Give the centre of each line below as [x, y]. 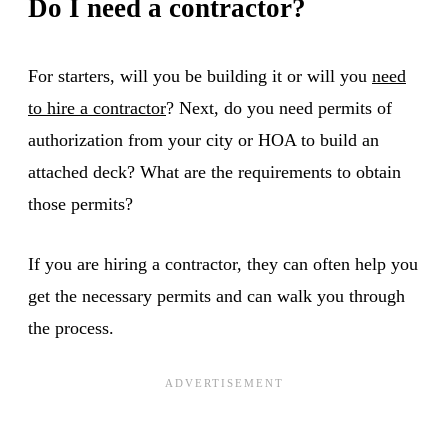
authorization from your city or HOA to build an [203, 139]
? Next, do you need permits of [279, 107]
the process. [71, 327]
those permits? [80, 203]
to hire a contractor [97, 107]
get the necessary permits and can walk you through [216, 295]
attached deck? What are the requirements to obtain [214, 171]
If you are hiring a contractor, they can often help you [223, 263]
